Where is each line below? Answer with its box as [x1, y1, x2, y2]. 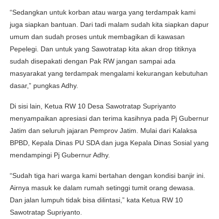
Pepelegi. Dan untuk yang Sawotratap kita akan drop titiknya [10, 44, 196, 53]
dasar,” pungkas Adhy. [10, 81, 78, 89]
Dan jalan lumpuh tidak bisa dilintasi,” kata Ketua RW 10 [10, 196, 183, 204]
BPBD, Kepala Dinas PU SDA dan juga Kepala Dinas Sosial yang [10, 138, 209, 147]
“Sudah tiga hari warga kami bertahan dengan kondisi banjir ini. [10, 171, 205, 179]
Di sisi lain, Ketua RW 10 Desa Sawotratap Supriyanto [10, 102, 176, 110]
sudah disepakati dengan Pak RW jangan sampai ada [10, 57, 175, 65]
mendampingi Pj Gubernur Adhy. [10, 151, 110, 159]
